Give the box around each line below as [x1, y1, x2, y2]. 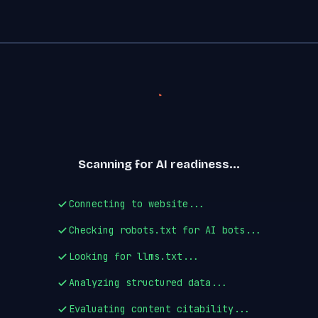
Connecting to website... [69, 197, 205, 210]
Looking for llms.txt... [69, 250, 199, 263]
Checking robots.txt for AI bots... [69, 224, 262, 236]
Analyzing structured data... [69, 276, 228, 289]
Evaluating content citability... [69, 302, 251, 315]
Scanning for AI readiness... [78, 157, 240, 172]
